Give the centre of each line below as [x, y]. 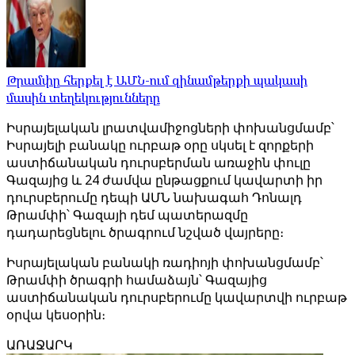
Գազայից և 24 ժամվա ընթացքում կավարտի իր [164, 180]
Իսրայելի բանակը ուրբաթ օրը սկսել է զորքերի [160, 145]
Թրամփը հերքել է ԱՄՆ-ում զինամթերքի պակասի [157, 80]
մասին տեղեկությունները [83, 97]
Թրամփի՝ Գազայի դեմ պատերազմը [127, 215]
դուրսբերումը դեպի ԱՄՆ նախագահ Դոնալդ [154, 197]
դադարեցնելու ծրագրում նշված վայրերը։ [145, 232]
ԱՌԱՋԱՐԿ [40, 345]
